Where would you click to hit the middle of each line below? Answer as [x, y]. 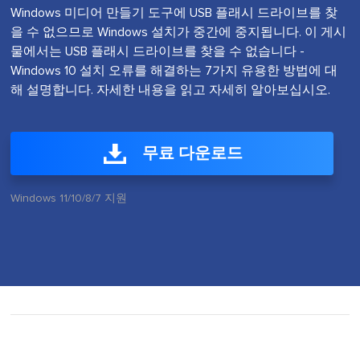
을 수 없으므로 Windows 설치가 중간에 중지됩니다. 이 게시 [179, 32]
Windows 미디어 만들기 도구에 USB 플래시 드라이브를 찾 [174, 13]
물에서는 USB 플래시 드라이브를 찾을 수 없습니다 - [158, 51]
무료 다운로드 [192, 153]
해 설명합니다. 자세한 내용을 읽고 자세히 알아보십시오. [171, 90]
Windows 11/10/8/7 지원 [69, 198]
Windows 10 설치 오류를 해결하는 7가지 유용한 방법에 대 [174, 71]
